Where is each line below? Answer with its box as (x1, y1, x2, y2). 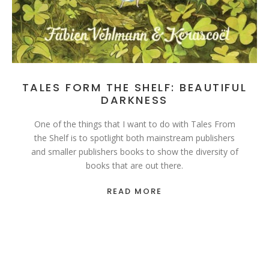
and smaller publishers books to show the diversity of (31, 146, 238, 158)
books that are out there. (86, 160, 183, 172)
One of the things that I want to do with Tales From (34, 118, 235, 130)
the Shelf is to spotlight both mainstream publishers (34, 132, 235, 144)
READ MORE (106, 186, 163, 198)
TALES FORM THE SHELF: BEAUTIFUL (22, 80, 247, 95)
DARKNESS (101, 92, 168, 108)
